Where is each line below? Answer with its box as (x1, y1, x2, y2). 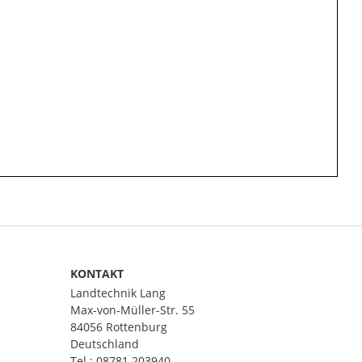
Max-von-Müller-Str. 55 (70, 302, 195, 318)
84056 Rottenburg (70, 319, 167, 335)
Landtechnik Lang (70, 285, 166, 301)
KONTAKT (70, 266, 124, 281)
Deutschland (70, 336, 139, 352)
